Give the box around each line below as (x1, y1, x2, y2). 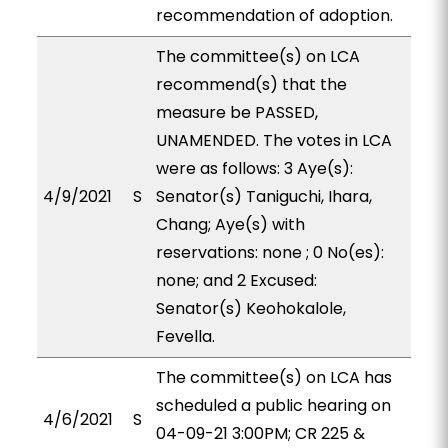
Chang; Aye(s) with (155, 213, 305, 236)
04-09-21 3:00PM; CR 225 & (155, 422, 365, 445)
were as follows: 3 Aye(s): (155, 157, 353, 180)
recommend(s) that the (155, 73, 347, 96)
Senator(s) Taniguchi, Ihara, (155, 185, 372, 208)
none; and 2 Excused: (155, 269, 317, 292)
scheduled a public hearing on (155, 394, 391, 417)
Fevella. (155, 325, 215, 348)
